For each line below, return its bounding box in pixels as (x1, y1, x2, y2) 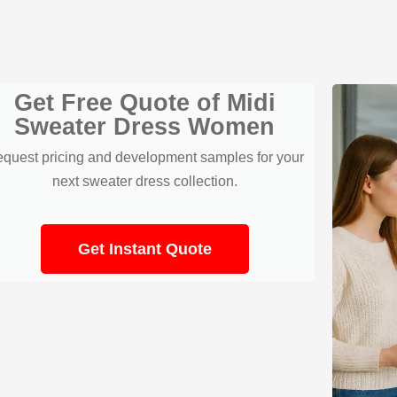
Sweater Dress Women (14, 113, 276, 140)
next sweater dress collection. (51, 173, 237, 189)
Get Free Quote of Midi (13, 89, 276, 116)
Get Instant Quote (77, 239, 212, 258)
